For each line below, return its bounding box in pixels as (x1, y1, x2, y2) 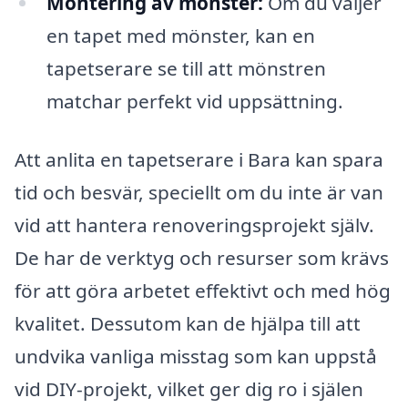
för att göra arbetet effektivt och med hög (15, 278, 391, 304)
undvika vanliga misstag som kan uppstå (15, 343, 377, 370)
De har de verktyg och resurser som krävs (15, 245, 389, 271)
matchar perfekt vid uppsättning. (46, 88, 343, 115)
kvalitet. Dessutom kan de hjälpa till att (15, 311, 361, 337)
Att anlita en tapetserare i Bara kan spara (15, 147, 383, 173)
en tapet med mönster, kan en (46, 23, 315, 49)
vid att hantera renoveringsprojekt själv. (15, 212, 374, 239)
